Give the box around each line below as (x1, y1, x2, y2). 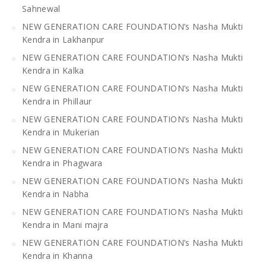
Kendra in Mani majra (22, 218, 109, 230)
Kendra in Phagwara (22, 157, 103, 169)
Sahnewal (22, 2, 61, 14)
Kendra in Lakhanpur (22, 33, 104, 45)
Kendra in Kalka (22, 64, 84, 76)
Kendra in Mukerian (22, 126, 100, 138)
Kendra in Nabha (22, 188, 89, 199)
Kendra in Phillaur (22, 95, 92, 107)
